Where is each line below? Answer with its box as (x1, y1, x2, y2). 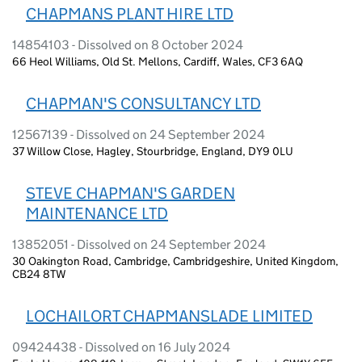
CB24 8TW (12, 266, 66, 281)
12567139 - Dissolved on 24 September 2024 (12, 126, 265, 142)
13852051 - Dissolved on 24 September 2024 (12, 236, 266, 252)
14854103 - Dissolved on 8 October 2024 (12, 36, 243, 53)
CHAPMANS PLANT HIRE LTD (26, 3, 234, 23)
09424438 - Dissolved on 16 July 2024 (12, 339, 230, 355)
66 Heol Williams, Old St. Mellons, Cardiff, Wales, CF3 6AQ (12, 53, 303, 69)
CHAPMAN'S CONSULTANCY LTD (26, 93, 261, 113)
